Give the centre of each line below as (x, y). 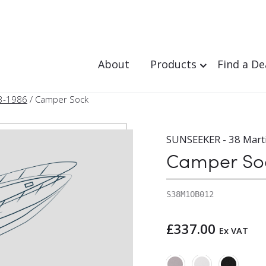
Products (174, 64)
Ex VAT (233, 230)
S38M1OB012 (190, 194)
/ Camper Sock (58, 99)
